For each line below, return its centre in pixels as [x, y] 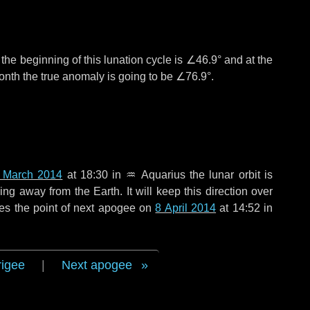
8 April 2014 [186, 208]
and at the [247, 60]
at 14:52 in [245, 208]
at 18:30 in [94, 175]
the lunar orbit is [229, 175]
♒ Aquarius [155, 175]
